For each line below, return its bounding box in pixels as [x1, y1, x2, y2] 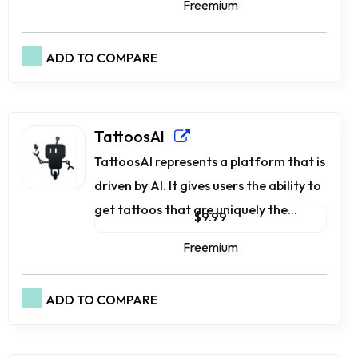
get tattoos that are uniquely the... [94, 201, 297, 218]
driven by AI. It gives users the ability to [94, 177, 321, 194]
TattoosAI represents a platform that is [94, 153, 325, 170]
